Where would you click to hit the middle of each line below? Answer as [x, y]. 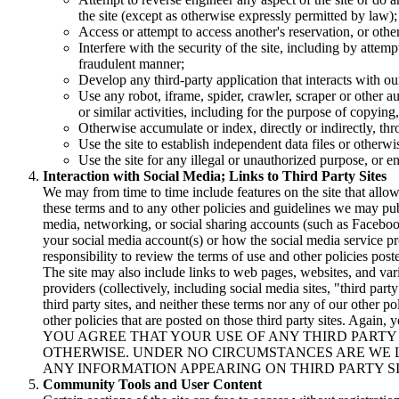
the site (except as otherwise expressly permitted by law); [238, 16]
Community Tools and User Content [152, 385]
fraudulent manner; [131, 64]
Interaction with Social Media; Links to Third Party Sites [215, 176]
